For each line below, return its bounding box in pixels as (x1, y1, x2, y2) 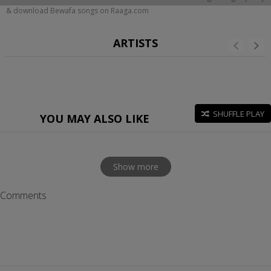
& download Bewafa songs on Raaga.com (6, 5, 149, 16)
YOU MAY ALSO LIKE (39, 111, 149, 126)
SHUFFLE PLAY (213, 108, 264, 120)
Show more (113, 161, 158, 172)
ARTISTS (113, 36, 158, 50)
